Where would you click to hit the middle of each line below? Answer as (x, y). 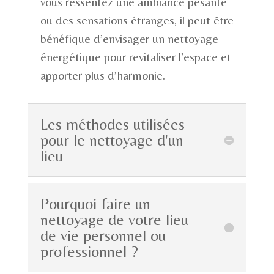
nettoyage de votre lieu (114, 220)
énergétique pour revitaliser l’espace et (135, 57)
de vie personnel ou (103, 236)
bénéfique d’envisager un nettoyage (129, 39)
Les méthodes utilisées (112, 124)
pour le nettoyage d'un (112, 140)
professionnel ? (89, 252)
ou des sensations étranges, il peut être (137, 20)
